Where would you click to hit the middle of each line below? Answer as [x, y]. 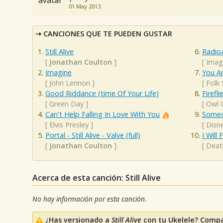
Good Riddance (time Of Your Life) [102, 93]
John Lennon [70, 83]
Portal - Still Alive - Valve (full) [93, 135]
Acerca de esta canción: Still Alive [97, 177]
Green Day [66, 104]
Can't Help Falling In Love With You [103, 114]
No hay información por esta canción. [89, 199]
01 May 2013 [84, 6]
